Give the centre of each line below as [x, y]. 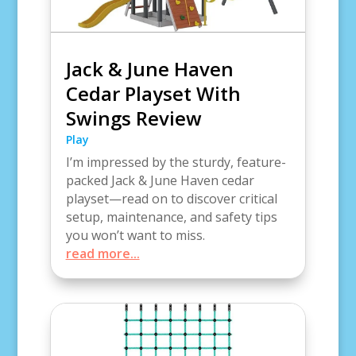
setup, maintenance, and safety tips [171, 217]
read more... [103, 254]
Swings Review [133, 118]
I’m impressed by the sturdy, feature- [176, 163]
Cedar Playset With [153, 94]
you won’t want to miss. [135, 236]
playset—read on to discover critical [171, 199]
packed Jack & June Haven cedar [160, 181]
